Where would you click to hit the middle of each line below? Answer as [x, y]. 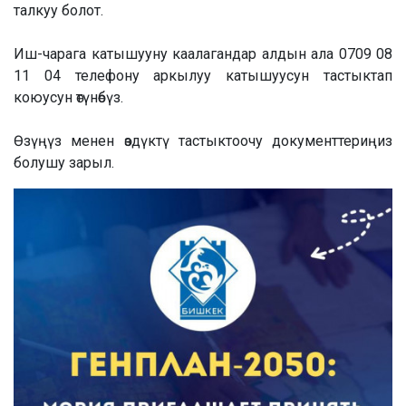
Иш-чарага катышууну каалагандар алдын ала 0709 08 [203, 54]
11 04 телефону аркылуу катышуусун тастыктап [203, 76]
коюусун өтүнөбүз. [68, 98]
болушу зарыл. [64, 163]
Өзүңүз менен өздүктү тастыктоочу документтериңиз [203, 141]
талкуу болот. [58, 11]
